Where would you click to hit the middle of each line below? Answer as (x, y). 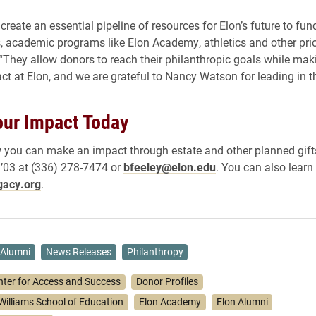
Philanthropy (155, 251)
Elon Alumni (242, 302)
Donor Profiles (168, 282)
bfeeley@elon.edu (169, 167)
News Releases (79, 251)
